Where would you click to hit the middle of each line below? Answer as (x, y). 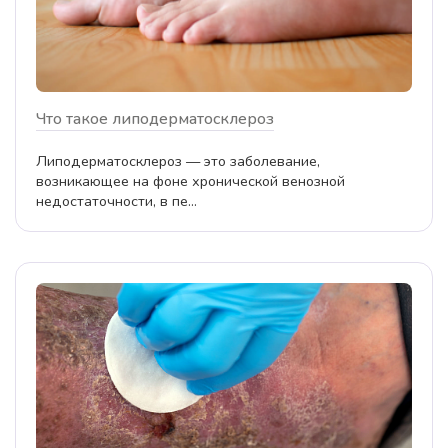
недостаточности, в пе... (116, 200)
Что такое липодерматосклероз (155, 118)
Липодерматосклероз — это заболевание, (178, 160)
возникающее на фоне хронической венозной (190, 180)
